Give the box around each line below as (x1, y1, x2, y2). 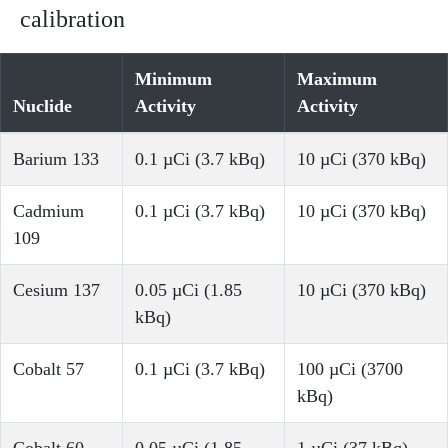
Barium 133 (13, 149, 99, 170)
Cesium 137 (13, 280, 100, 301)
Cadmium (13, 201, 84, 222)
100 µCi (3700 (297, 359, 403, 380)
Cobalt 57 (13, 359, 84, 380)
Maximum (297, 69, 377, 90)
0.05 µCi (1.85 (135, 280, 242, 301)
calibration (20, 6, 125, 33)
